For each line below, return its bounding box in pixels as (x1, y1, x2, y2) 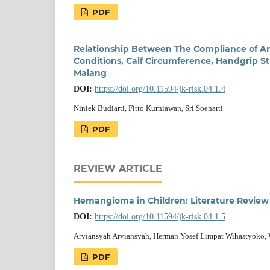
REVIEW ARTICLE (74, 162, 162, 174)
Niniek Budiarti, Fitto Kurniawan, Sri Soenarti (74, 103, 223, 113)
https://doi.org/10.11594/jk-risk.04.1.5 (95, 212, 225, 221)
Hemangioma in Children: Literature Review (74, 195, 269, 206)
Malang (74, 67, 107, 78)
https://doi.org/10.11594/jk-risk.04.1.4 (95, 84, 225, 93)
